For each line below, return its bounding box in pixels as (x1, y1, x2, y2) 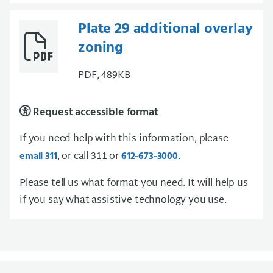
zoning (78, 37, 124, 60)
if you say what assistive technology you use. (19, 192, 227, 210)
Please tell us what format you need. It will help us (19, 175, 248, 193)
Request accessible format (30, 104, 158, 122)
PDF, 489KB (78, 67, 130, 85)
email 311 (19, 149, 57, 165)
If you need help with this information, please (19, 130, 229, 149)
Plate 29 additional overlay (78, 18, 253, 41)
